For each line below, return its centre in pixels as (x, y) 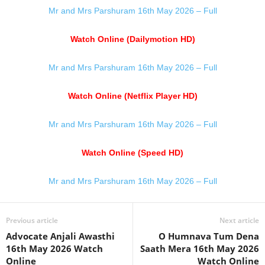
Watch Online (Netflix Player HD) (132, 96)
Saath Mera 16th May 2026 (200, 248)
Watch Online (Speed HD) (132, 153)
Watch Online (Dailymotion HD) (132, 39)
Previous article (32, 220)
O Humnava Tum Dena (209, 236)
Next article (239, 220)
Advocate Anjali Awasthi (60, 236)
